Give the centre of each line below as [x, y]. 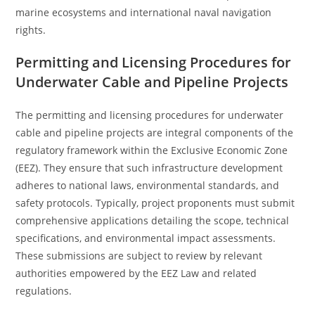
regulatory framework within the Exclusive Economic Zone [152, 150]
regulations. [44, 291]
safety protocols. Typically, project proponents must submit [155, 203]
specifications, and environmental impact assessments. [146, 238]
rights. [31, 30]
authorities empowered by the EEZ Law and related [136, 273]
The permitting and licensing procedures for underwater [150, 115]
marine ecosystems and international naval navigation [144, 12]
